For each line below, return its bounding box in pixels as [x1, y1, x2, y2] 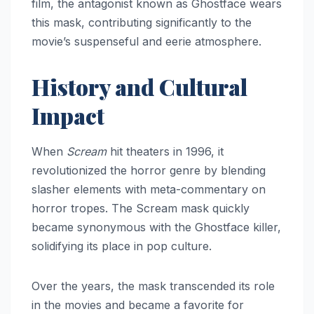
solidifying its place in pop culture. [32, 238, 212, 253]
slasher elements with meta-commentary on [32, 182, 266, 196]
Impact [32, 100, 104, 130]
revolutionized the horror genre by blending [32, 163, 266, 177]
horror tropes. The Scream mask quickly [32, 200, 250, 215]
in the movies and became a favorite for [32, 297, 244, 312]
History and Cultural [32, 71, 247, 102]
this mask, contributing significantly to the [32, 15, 252, 29]
